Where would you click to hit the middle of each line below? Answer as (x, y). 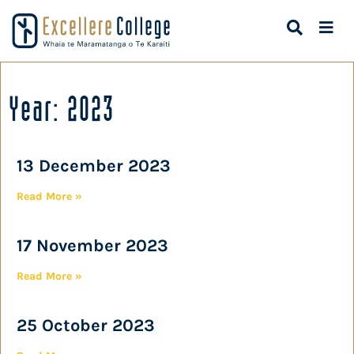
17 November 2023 (92, 246)
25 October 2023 (86, 326)
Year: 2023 (62, 109)
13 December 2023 (94, 166)
